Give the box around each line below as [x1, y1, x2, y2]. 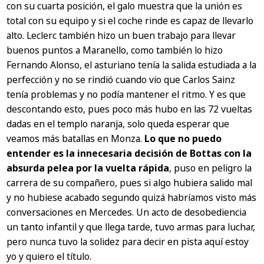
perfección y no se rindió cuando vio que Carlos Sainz [6, 73, 236, 87]
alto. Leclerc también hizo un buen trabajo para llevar [6, 29, 236, 42]
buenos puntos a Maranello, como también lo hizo [6, 44, 223, 57]
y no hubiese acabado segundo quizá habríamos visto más [6, 191, 257, 204]
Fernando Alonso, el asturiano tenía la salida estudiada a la [6, 58, 257, 72]
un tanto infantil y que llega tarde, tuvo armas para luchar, [6, 220, 256, 234]
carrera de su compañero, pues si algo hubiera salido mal [6, 176, 253, 190]
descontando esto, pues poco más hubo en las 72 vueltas [6, 103, 253, 116]
